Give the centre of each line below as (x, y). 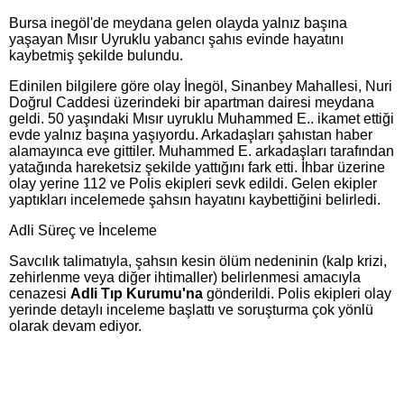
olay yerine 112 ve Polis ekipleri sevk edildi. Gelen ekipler (193, 183)
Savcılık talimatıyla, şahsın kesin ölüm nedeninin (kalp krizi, (198, 261)
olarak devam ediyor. (75, 326)
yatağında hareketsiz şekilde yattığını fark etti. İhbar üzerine (197, 167)
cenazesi (40, 293)
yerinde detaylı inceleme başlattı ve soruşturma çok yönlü (191, 309)
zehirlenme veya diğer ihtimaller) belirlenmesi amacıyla (185, 277)
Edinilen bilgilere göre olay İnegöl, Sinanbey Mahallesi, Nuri (201, 86)
